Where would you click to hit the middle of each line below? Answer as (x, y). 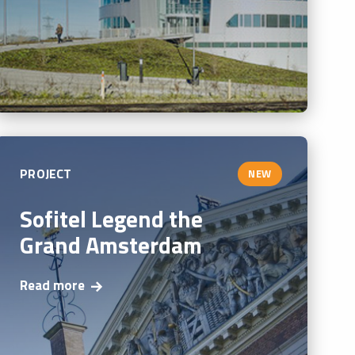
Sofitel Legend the (112, 218)
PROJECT (46, 174)
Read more (53, 286)
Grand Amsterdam (111, 244)
